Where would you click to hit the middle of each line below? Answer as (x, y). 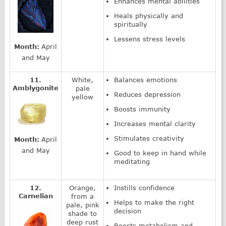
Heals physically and (149, 15)
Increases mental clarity (155, 123)
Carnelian (36, 195)
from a (83, 196)
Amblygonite (36, 88)
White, (83, 79)
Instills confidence (145, 187)
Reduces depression (148, 94)
